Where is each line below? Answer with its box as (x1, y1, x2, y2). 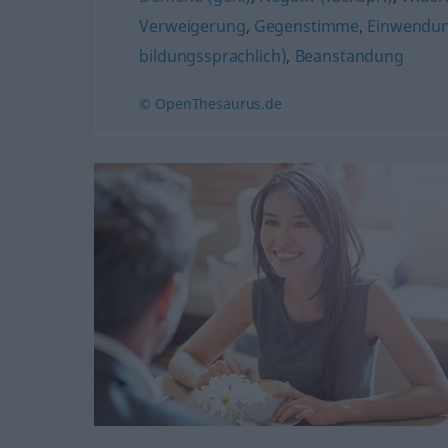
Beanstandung (294, 45, 404, 67)
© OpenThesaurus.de (139, 94, 282, 113)
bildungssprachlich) (139, 45, 287, 67)
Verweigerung (139, 15, 246, 37)
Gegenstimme (253, 15, 360, 37)
